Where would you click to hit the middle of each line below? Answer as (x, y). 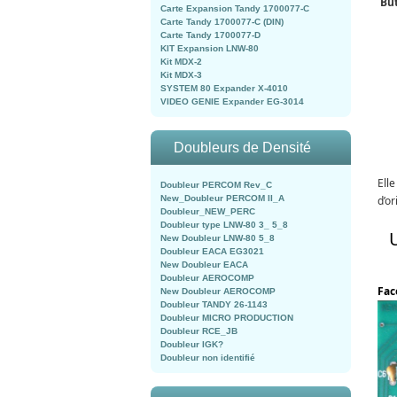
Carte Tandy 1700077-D (210, 35)
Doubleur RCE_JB (199, 331)
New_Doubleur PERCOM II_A (222, 198)
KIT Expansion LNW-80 (210, 48)
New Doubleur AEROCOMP (218, 291)
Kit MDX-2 (181, 62)
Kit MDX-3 (181, 75)
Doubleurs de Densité (242, 148)
